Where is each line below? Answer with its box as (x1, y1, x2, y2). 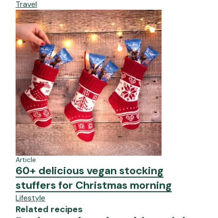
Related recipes (16, 203, 83, 215)
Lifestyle (16, 192, 45, 203)
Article (16, 155, 36, 164)
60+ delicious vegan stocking (16, 163, 163, 178)
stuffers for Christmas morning (16, 178, 172, 192)
